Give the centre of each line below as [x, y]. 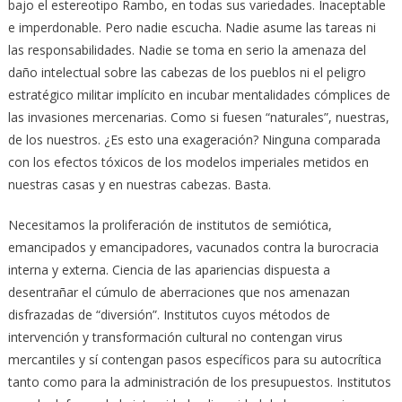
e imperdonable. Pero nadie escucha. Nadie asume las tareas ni [192, 27]
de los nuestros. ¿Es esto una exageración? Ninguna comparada [194, 139]
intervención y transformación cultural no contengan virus [175, 336]
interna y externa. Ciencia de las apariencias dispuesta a [169, 269]
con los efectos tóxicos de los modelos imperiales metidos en [188, 162]
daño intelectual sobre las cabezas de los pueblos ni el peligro [187, 72]
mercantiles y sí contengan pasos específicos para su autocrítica [194, 359]
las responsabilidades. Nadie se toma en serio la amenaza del [187, 49]
